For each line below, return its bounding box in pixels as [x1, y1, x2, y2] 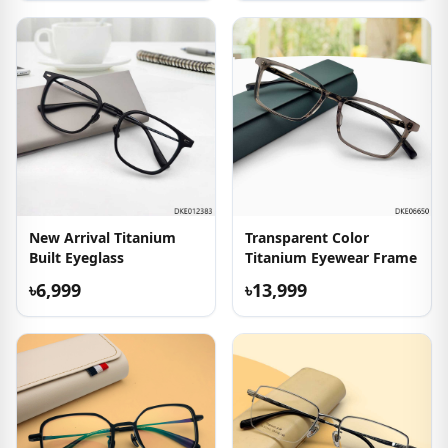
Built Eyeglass [29, 248, 124, 267]
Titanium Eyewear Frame [245, 248, 417, 267]
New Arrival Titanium [29, 228, 176, 247]
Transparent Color [245, 228, 369, 247]
